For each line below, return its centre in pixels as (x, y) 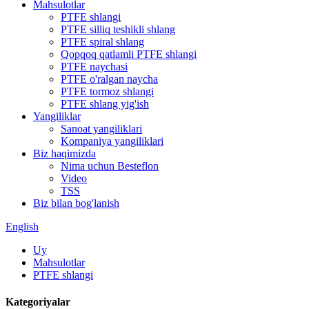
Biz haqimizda (64, 153)
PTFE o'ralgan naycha (109, 79)
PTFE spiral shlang (102, 42)
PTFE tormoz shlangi (107, 91)
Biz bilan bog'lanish (76, 203)
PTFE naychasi (94, 67)
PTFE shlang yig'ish (105, 104)
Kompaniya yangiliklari (112, 141)
